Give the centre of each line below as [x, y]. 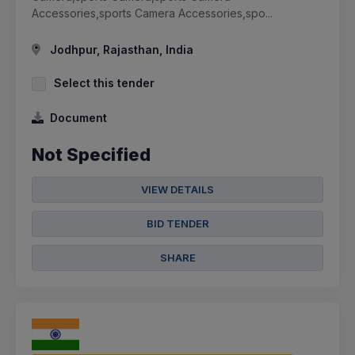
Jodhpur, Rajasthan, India [120, 49]
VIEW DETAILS [177, 189]
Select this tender [104, 82]
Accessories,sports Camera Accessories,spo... [152, 13]
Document [78, 117]
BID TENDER [177, 223]
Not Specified [91, 154]
